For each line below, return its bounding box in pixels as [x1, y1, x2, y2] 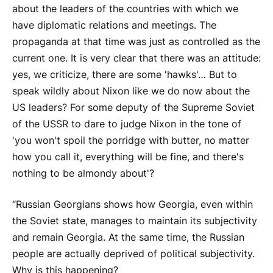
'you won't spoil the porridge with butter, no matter [12, 134, 249, 146]
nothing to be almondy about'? [12, 167, 154, 179]
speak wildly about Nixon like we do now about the [12, 85, 250, 97]
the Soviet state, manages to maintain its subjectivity [12, 215, 257, 227]
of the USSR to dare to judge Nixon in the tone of [12, 118, 241, 130]
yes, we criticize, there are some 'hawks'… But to [12, 68, 237, 80]
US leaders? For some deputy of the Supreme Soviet [12, 101, 255, 113]
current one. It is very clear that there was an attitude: [12, 52, 261, 64]
